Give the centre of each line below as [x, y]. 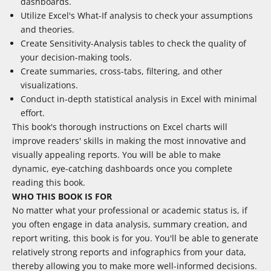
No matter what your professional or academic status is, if [130, 211]
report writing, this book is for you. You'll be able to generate [135, 238]
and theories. [47, 30]
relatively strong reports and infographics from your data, [129, 252]
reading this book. [49, 183]
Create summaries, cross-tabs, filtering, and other [122, 71]
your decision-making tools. [76, 57]
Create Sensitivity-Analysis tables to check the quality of [133, 44]
